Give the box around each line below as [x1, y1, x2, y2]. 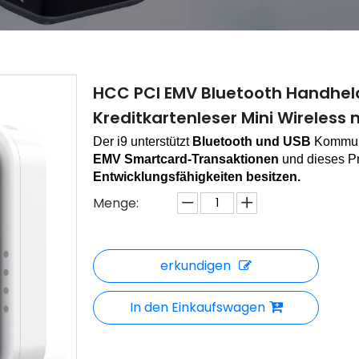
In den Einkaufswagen [129, 298, 265, 317]
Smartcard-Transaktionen [124, 152, 279, 166]
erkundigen [160, 256, 231, 275]
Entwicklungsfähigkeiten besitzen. [93, 170, 301, 184]
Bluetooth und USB [192, 135, 311, 148]
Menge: [93, 194, 139, 212]
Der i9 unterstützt [93, 135, 192, 148]
